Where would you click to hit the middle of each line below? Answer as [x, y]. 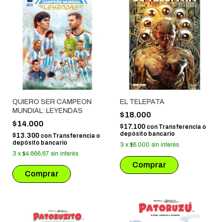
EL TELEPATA [142, 102]
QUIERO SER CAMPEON [52, 102]
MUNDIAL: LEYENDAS [48, 111]
